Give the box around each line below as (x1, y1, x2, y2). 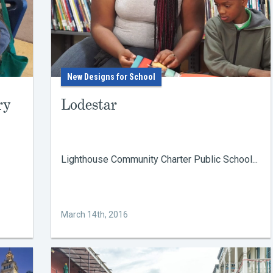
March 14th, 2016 (61, 210, 128, 219)
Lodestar (61, 95, 117, 114)
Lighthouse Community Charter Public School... (61, 154, 258, 165)
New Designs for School (67, 72, 155, 82)
